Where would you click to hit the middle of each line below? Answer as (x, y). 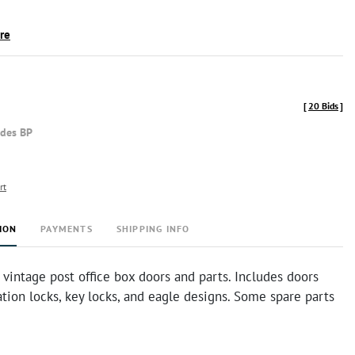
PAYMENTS (67, 229)
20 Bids (323, 106)
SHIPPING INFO (153, 229)
